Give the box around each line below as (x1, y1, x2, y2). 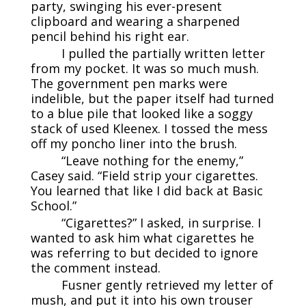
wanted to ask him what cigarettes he (30, 229, 254, 247)
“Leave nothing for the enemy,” (61, 152, 243, 169)
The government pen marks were (30, 75, 227, 92)
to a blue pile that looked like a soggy (30, 105, 253, 122)
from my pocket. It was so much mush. (30, 60, 259, 77)
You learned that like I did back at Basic (30, 182, 263, 199)
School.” (30, 197, 76, 214)
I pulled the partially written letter (61, 45, 265, 62)
